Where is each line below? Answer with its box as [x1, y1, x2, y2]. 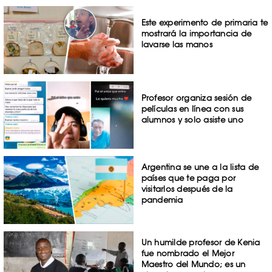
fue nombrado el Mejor [141, 248, 234, 259]
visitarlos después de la [141, 184, 233, 194]
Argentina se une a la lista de [141, 162, 259, 172]
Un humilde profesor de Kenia [141, 237, 260, 248]
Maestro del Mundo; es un [141, 259, 246, 270]
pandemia [141, 195, 183, 205]
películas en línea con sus [141, 103, 244, 114]
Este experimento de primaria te [141, 17, 268, 27]
